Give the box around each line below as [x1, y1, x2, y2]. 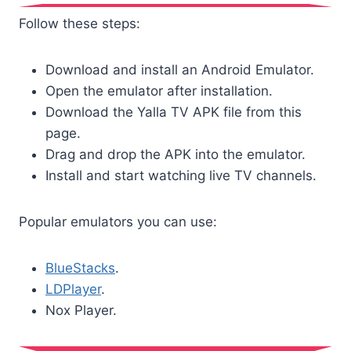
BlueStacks [45, 260, 115, 277]
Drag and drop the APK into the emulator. [45, 147, 306, 163]
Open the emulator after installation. [45, 83, 273, 100]
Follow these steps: [19, 16, 140, 32]
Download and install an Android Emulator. [45, 62, 314, 78]
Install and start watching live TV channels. [45, 168, 317, 184]
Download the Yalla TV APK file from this [45, 104, 302, 121]
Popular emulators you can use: [19, 214, 217, 230]
